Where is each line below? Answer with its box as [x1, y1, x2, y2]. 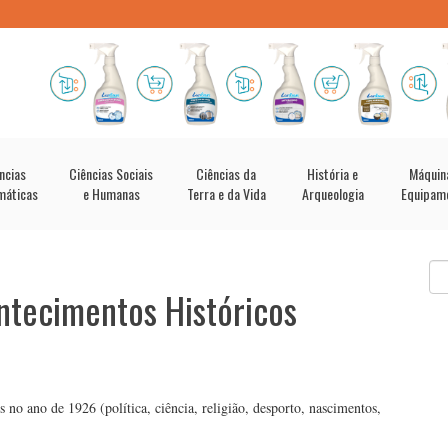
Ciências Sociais [69, 163, 153, 184]
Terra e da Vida [186, 183, 266, 204]
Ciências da [196, 163, 256, 184]
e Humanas [82, 183, 140, 204]
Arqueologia [301, 183, 364, 204]
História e [307, 163, 358, 184]
